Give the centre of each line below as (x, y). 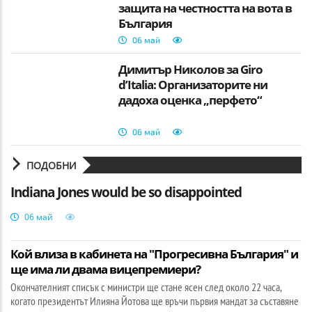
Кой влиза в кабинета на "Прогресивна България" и (154, 253)
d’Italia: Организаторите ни (193, 84)
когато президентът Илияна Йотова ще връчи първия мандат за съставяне (155, 301)
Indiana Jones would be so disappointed (126, 192)
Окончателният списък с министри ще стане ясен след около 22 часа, (146, 287)
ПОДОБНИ (54, 165)
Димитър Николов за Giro (191, 69)
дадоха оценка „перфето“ (190, 100)
